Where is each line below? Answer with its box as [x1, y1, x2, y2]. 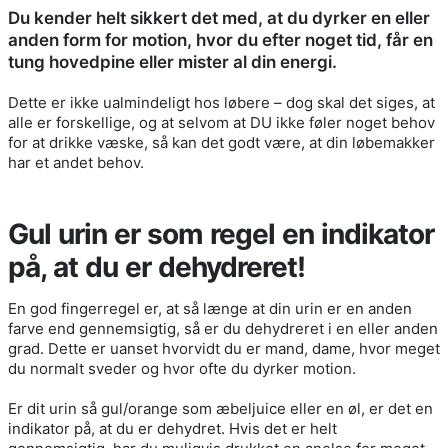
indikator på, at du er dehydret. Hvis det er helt [8, 418, 337, 438]
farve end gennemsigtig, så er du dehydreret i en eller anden [8, 318, 438, 338]
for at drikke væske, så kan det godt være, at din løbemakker [8, 132, 435, 152]
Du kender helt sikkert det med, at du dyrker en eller [8, 7, 430, 28]
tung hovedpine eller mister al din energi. [8, 51, 337, 72]
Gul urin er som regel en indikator [8, 216, 434, 251]
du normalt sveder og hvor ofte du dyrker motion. [8, 358, 356, 378]
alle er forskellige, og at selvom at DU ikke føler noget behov [8, 112, 435, 132]
